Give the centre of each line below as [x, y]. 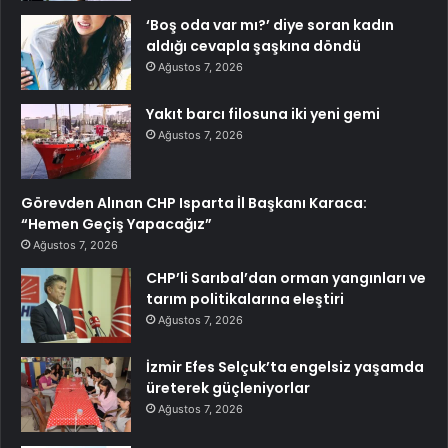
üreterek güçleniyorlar [228, 388]
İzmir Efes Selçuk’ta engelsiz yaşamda [285, 367]
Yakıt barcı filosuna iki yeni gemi [263, 114]
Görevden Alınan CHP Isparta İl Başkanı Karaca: [194, 203]
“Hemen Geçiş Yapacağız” [116, 224]
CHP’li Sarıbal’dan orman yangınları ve [286, 278]
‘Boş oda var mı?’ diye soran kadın [270, 25]
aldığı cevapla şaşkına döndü [253, 46]
